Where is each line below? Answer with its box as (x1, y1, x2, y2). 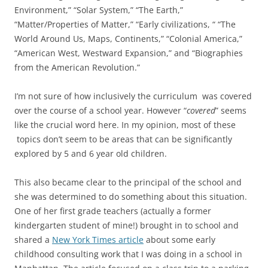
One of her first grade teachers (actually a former (14, 205, 211, 217)
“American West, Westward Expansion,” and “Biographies (14, 47, 243, 59)
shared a (14, 233, 52, 245)
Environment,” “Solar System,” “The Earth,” (14, 4, 183, 16)
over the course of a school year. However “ (14, 104, 187, 116)
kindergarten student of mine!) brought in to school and (14, 219, 239, 231)
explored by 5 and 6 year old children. (14, 147, 167, 159)
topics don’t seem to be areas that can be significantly (14, 133, 232, 145)
